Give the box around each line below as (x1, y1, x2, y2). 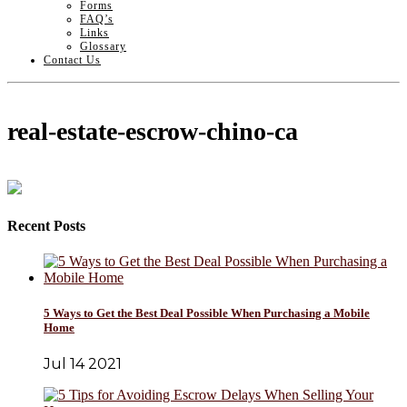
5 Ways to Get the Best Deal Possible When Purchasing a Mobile (44, 306, 370, 321)
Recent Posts (7, 217, 85, 233)
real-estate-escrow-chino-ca (7, 117, 298, 146)
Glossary (80, 40, 126, 53)
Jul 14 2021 (44, 355, 122, 373)
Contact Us (44, 54, 101, 66)
